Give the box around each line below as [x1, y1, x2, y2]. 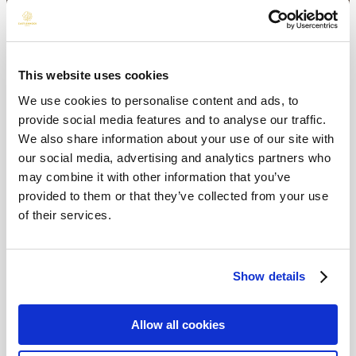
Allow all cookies [131, 317, 225, 331]
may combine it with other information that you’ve [18, 169, 291, 184]
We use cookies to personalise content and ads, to [18, 93, 299, 107]
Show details [233, 269, 306, 283]
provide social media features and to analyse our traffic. [18, 112, 327, 126]
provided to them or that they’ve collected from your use [18, 188, 328, 203]
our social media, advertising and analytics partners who [18, 150, 331, 164]
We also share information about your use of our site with [18, 131, 335, 145]
